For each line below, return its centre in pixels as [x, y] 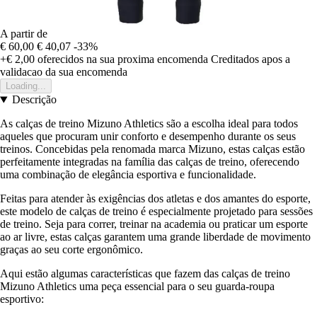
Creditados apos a [250, 59]
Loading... [26, 86]
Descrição [34, 100]
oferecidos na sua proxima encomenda [121, 59]
